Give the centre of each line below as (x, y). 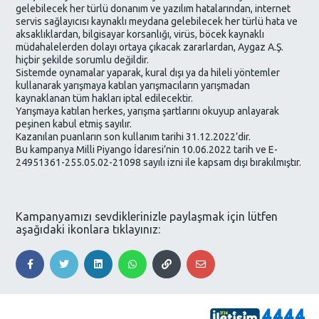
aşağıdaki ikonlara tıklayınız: (88, 229)
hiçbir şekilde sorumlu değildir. (83, 59)
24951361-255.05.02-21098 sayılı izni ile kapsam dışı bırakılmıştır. (159, 162)
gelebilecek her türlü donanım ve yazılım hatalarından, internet (153, 8)
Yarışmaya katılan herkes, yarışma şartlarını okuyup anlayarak (148, 111)
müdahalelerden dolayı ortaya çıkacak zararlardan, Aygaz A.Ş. (150, 47)
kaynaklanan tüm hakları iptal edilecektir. (105, 98)
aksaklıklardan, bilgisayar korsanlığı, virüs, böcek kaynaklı (140, 34)
